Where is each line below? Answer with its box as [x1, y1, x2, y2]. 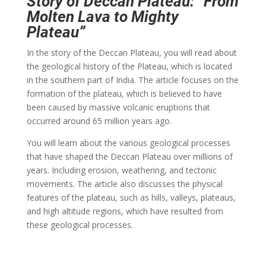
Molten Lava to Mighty [26, 7, 179, 26]
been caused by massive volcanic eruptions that [26, 101, 210, 113]
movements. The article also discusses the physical [26, 178, 223, 189]
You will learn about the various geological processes [26, 137, 230, 148]
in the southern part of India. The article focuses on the [26, 74, 239, 85]
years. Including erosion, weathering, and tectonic [26, 164, 217, 176]
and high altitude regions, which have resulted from [26, 205, 223, 217]
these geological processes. [26, 218, 133, 230]
